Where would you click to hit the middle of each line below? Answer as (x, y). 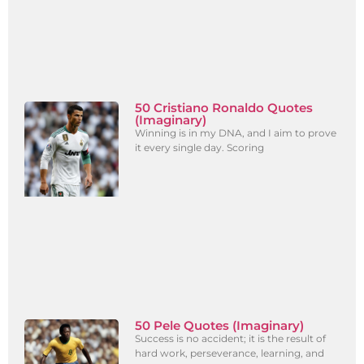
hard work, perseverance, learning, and (230, 353)
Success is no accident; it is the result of (231, 339)
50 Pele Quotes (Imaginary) (220, 326)
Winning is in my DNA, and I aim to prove (236, 133)
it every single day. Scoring (200, 148)
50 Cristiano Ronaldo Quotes (224, 108)
